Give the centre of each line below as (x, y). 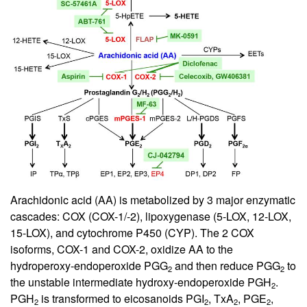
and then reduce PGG (226, 265)
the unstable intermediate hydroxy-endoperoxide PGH (141, 282)
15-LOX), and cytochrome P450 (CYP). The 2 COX (132, 232)
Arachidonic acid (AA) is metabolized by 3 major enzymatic (153, 199)
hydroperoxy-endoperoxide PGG (89, 265)
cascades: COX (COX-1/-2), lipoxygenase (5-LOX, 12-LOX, (151, 216)
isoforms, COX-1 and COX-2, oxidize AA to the (122, 249)
